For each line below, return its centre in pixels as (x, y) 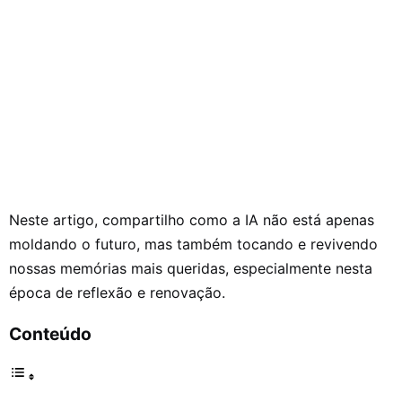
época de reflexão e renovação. (117, 293)
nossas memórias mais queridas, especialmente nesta (191, 269)
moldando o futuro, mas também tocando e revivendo (193, 245)
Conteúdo (50, 334)
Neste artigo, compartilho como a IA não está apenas (192, 220)
